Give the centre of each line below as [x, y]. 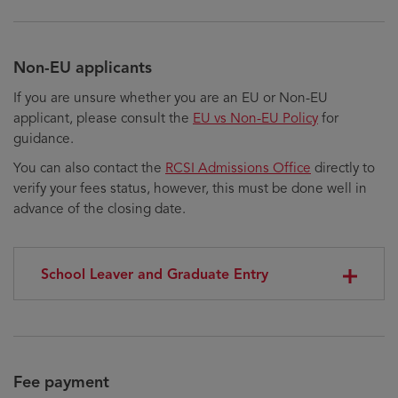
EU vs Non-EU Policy [255, 118]
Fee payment [61, 382]
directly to [343, 167]
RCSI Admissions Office [238, 167]
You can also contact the [89, 167]
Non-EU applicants [83, 68]
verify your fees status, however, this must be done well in [190, 188]
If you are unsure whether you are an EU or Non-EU [171, 97]
